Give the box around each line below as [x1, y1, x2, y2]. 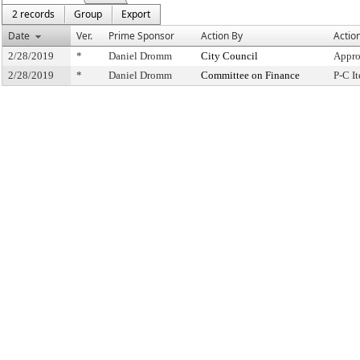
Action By [201, 29, 243, 43]
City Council [201, 50, 258, 62]
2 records [12, 7, 55, 21]
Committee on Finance [201, 69, 300, 81]
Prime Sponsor [108, 29, 174, 43]
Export [121, 7, 150, 21]
